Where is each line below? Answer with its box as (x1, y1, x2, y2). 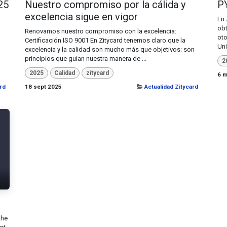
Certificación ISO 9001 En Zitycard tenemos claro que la (25, 36, 185, 44)
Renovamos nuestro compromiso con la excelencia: (25, 27, 176, 35)
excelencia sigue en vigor (25, 10, 138, 23)
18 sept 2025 (25, 83, 62, 91)
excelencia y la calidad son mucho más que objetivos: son (25, 45, 195, 53)
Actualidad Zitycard (144, 83, 198, 91)
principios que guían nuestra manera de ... (25, 54, 146, 62)
